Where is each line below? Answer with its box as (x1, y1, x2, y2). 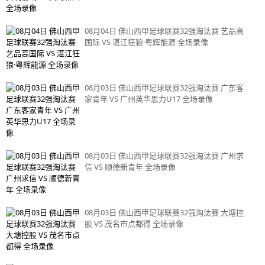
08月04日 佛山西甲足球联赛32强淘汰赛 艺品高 (85, 25, 244, 36)
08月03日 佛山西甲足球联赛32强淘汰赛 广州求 (85, 150, 244, 161)
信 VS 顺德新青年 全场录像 (85, 161, 176, 172)
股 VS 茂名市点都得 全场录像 (85, 218, 184, 229)
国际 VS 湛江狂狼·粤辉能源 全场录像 (85, 37, 209, 47)
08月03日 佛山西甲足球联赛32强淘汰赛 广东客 (85, 82, 244, 93)
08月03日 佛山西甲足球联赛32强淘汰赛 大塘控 (85, 207, 244, 218)
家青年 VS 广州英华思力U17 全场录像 (85, 93, 214, 104)
